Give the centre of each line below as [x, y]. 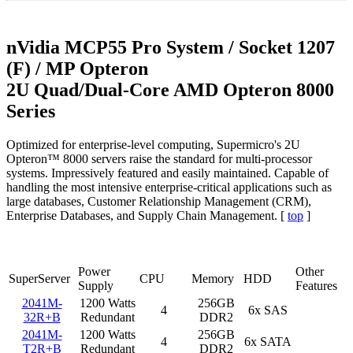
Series [31, 111]
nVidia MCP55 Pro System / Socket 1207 [171, 47]
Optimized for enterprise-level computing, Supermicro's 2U [153, 144]
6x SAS [268, 310]
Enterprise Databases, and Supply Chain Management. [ [147, 215]
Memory [213, 278]
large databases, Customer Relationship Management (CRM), [159, 201]
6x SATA [268, 341]
